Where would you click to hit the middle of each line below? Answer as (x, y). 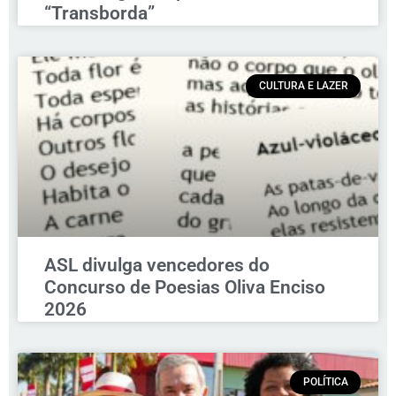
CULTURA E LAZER (303, 86)
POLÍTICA (325, 382)
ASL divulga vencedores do (157, 266)
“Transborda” (99, 14)
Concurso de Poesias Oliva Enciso (185, 288)
